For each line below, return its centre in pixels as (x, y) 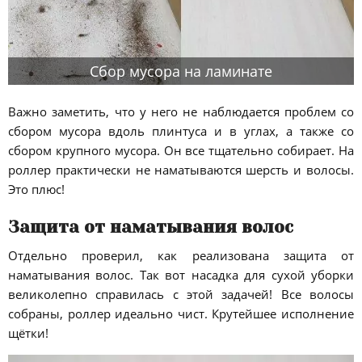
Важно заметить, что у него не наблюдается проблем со (181, 111)
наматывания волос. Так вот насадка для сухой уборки (181, 274)
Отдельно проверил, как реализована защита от (181, 255)
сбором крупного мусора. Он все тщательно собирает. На (181, 150)
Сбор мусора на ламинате (181, 71)
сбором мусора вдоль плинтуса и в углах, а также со (181, 130)
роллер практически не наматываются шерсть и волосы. (181, 169)
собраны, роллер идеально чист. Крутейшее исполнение (181, 313)
